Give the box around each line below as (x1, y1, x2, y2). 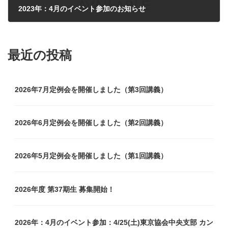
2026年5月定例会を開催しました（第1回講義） (15, 152, 167, 160)
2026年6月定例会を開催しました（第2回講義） (15, 119, 167, 127)
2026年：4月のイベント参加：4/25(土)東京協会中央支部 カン (15, 218, 213, 226)
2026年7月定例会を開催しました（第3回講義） (15, 85, 167, 94)
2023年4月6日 (18, 22, 53, 28)
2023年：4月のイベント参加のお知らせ (18, 5, 146, 13)
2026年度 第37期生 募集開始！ (15, 185, 115, 193)
